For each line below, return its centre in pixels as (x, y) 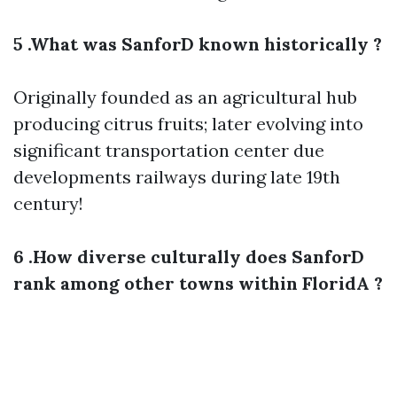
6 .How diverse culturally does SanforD (189, 257)
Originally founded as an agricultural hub (185, 97)
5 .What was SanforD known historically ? (198, 44)
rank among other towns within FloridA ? (198, 283)
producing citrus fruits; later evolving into (188, 124)
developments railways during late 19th (177, 177)
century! (48, 203)
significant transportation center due (169, 150)
